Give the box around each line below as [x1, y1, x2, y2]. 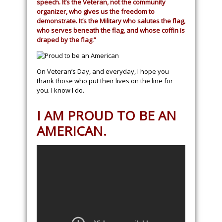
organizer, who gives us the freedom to [37, 7, 155, 16]
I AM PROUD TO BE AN [37, 107, 176, 124]
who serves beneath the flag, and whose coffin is [37, 26, 185, 35]
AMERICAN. [37, 122, 107, 140]
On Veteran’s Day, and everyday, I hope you [37, 67, 169, 76]
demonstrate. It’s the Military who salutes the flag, [37, 16, 185, 25]
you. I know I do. [37, 86, 84, 95]
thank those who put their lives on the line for [37, 76, 173, 85]
